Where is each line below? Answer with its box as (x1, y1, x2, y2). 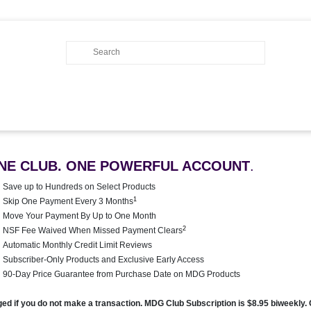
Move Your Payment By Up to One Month (2, 211, 156, 221)
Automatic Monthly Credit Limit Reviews (2, 240, 152, 250)
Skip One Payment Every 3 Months (2, 196, 133, 206)
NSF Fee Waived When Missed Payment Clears (2, 226, 183, 235)
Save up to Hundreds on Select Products (2, 182, 155, 192)
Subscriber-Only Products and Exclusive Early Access (2, 255, 204, 264)
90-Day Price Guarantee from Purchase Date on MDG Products (2, 269, 240, 279)
